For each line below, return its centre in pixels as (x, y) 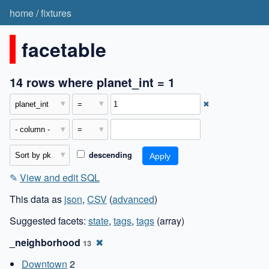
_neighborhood (46, 242)
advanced (133, 199)
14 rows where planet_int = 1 (92, 82)
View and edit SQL (60, 177)
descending (109, 155)
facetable (64, 49)
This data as (37, 199)
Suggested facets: (49, 220)
